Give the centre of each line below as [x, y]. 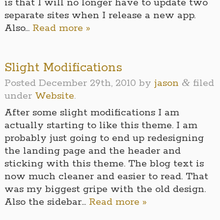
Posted [21, 83]
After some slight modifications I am [92, 113]
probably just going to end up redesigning [104, 138]
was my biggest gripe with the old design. [105, 190]
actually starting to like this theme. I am [101, 126]
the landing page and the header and [92, 151]
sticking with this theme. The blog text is [104, 164]
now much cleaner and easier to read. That [106, 177]
